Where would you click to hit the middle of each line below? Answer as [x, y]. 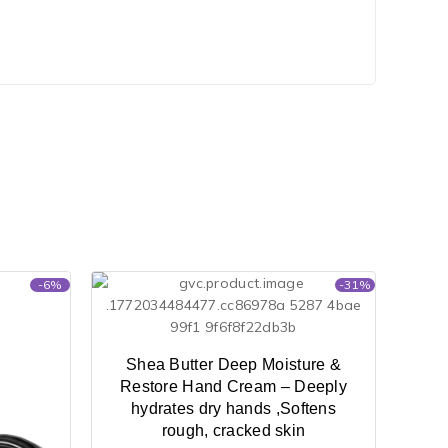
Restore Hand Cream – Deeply [233, 386]
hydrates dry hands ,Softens [233, 408]
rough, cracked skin [233, 430]
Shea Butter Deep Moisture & [233, 364]
